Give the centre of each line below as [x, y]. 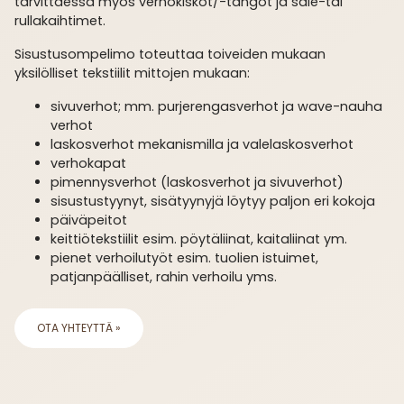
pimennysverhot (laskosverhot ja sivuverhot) [197, 182]
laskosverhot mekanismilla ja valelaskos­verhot [202, 144]
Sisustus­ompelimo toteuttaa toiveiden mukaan [170, 54]
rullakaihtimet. [60, 20]
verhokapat [88, 163]
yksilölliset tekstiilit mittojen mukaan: [132, 73]
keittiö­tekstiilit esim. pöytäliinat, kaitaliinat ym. [199, 239]
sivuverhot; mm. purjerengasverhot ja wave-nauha [216, 106]
